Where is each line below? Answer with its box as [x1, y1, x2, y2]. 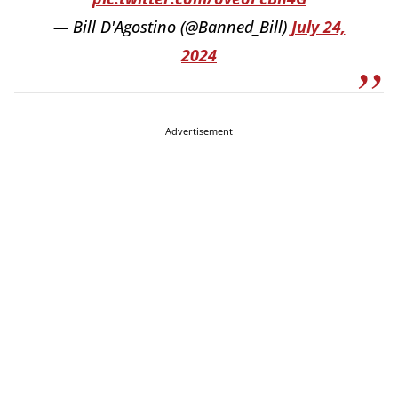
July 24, [291, 15, 346, 37]
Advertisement [165, 123, 233, 138]
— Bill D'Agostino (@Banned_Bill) [52, 15, 291, 37]
